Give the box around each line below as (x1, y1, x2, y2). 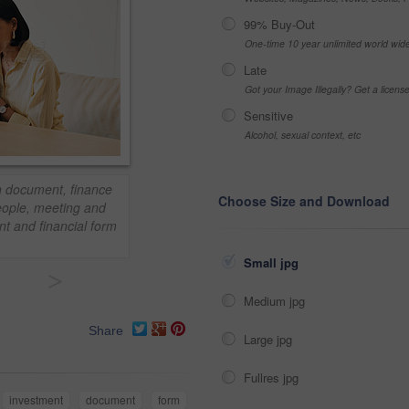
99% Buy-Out (244, 16, 315, 33)
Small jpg (244, 254, 302, 271)
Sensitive (244, 107, 293, 124)
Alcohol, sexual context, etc (245, 128, 361, 142)
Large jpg (244, 330, 296, 348)
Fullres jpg (244, 369, 302, 386)
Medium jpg (244, 292, 309, 309)
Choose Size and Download (218, 192, 390, 210)
